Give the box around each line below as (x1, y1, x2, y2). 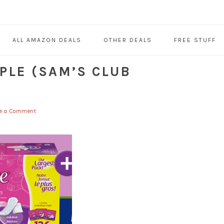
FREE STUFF (173, 36, 216, 44)
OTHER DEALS (103, 36, 152, 44)
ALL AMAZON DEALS (12, 36, 81, 44)
